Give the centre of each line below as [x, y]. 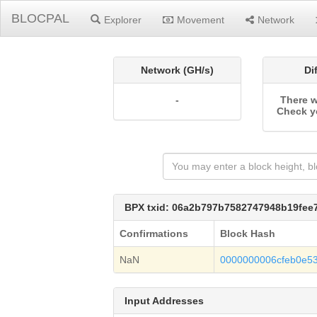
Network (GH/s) [178, 70]
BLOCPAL [40, 18]
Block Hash [248, 234]
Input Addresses [165, 301]
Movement [201, 20]
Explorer [123, 20]
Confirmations [154, 234]
